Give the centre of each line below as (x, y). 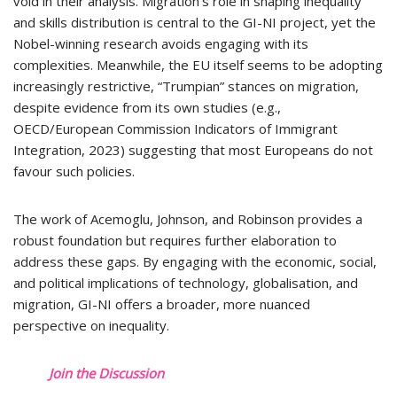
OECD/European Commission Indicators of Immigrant (175, 128)
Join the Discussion (106, 373)
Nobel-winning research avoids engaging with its (161, 43)
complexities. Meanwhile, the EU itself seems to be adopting (198, 65)
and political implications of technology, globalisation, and (186, 283)
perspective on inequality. (91, 325)
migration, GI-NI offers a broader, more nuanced (162, 304)
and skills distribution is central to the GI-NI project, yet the (195, 22)
